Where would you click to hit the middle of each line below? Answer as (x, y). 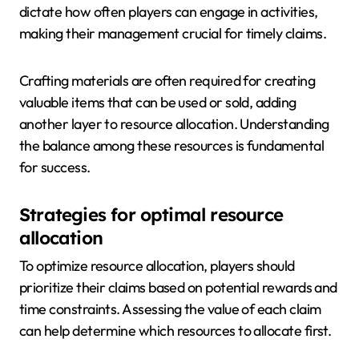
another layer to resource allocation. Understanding (174, 123)
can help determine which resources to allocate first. (175, 331)
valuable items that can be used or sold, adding (158, 102)
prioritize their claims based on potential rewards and (178, 288)
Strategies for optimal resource (151, 214)
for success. (55, 167)
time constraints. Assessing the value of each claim (170, 309)
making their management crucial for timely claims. (173, 33)
